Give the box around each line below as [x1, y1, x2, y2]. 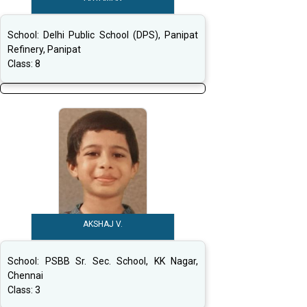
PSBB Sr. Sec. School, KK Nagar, [45, 256, 198, 267]
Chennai [8, 270, 43, 282]
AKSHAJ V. [83, 219, 123, 230]
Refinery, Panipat [8, 44, 81, 56]
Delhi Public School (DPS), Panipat [43, 29, 199, 41]
